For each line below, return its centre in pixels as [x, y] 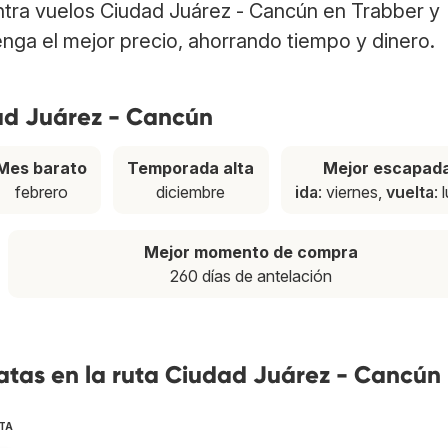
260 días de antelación [251, 276]
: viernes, [351, 192]
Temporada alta [191, 168]
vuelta [409, 192]
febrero [41, 192]
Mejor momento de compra [251, 252]
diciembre [191, 192]
